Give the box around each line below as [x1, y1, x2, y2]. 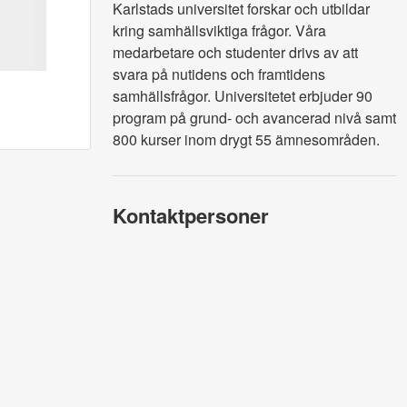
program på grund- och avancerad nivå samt [113, 107, 396, 128]
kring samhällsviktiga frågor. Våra [113, 20, 326, 41]
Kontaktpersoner [113, 201, 269, 230]
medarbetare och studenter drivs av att [113, 42, 358, 63]
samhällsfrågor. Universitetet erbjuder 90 [113, 85, 372, 106]
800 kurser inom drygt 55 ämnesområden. [113, 129, 380, 150]
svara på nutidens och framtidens [113, 64, 325, 84]
